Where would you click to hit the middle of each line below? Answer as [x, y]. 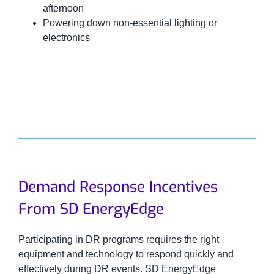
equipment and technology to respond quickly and [126, 254]
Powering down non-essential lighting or [130, 23]
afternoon [63, 8]
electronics [66, 37]
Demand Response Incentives [118, 187]
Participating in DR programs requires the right [118, 240]
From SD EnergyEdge [91, 209]
